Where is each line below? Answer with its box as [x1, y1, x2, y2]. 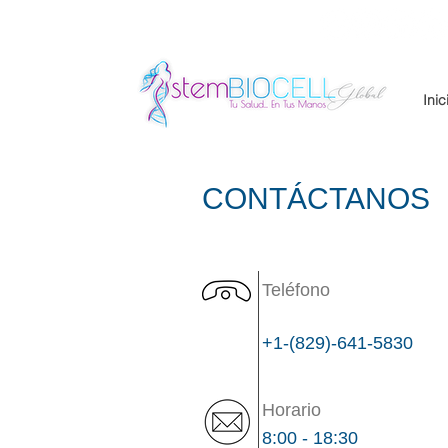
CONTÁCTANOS [202, 181, 430, 215]
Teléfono [262, 279, 330, 300]
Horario [262, 399, 321, 420]
